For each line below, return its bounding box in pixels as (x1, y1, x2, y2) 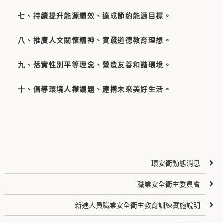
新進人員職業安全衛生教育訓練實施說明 (75, 201, 201, 210)
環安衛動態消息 (151, 159, 201, 168)
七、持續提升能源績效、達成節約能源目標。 (18, 12, 171, 20)
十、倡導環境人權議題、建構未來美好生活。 (18, 85, 171, 94)
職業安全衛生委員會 (137, 180, 201, 189)
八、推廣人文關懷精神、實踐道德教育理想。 (18, 36, 171, 45)
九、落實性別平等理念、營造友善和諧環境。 (18, 61, 171, 69)
